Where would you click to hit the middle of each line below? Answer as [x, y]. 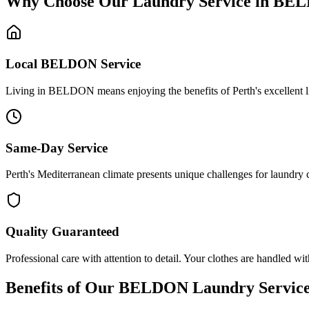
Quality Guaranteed [62, 232]
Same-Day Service [57, 148]
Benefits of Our [62, 287]
